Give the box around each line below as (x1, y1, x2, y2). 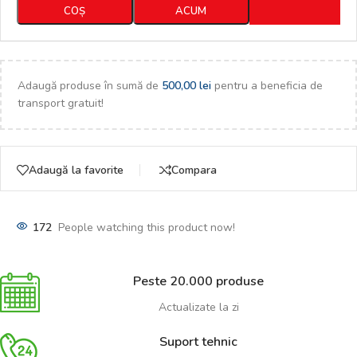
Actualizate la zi (158, 300, 239, 316)
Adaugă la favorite (29, 162, 124, 178)
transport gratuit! (18, 96, 104, 112)
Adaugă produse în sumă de (18, 78, 162, 94)
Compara (171, 162, 217, 178)
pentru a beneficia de (211, 78, 323, 94)
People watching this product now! (58, 220, 235, 236)
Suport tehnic (159, 333, 237, 351)
